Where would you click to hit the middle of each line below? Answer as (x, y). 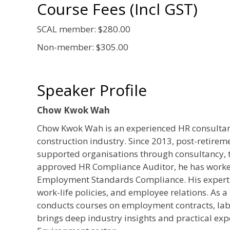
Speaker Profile (92, 90)
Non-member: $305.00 (83, 47)
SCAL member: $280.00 (84, 29)
